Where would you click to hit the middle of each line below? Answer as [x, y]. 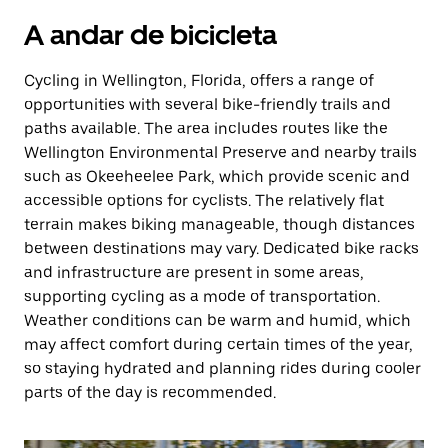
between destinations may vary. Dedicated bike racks [221, 248]
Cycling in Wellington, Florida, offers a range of [199, 80]
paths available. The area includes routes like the [206, 128]
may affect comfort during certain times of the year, [218, 344]
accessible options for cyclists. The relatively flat [204, 200]
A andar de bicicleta [150, 35]
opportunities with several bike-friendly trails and [207, 104]
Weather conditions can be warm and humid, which [217, 320]
